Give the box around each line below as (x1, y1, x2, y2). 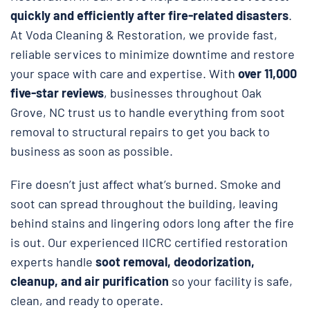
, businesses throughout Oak (104, 84, 262, 100)
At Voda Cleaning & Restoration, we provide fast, (10, 26, 277, 42)
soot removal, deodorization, (93, 253, 255, 269)
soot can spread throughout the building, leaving (10, 195, 278, 211)
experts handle (10, 253, 93, 269)
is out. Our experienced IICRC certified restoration (10, 234, 288, 250)
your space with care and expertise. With (10, 65, 235, 81)
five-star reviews (10, 84, 104, 100)
